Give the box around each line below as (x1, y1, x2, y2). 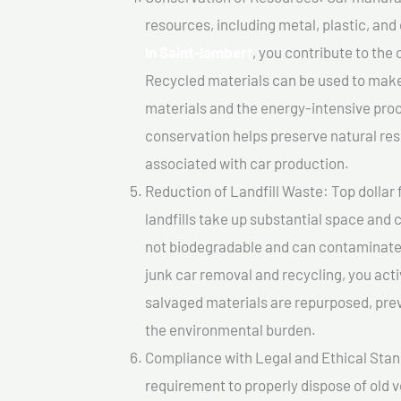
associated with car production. (145, 154, 349, 173)
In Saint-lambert (145, 43, 252, 62)
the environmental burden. (145, 320, 316, 339)
